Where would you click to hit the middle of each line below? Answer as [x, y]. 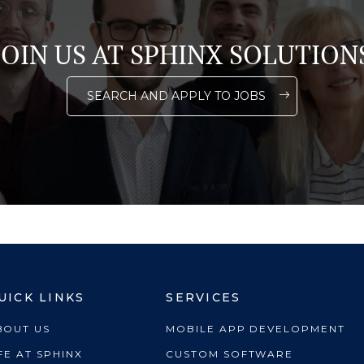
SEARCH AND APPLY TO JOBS [176, 95]
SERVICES [204, 297]
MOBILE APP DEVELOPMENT [256, 329]
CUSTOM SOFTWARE [230, 354]
